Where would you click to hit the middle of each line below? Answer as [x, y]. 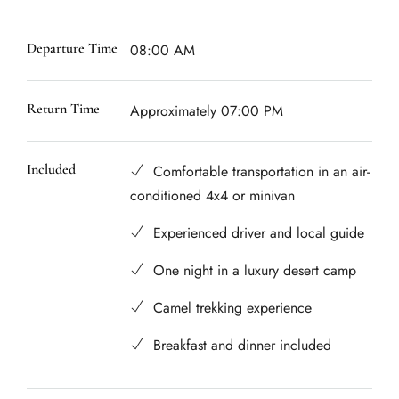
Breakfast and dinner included [243, 345]
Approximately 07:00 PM [207, 110]
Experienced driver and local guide [259, 232]
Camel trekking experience [233, 307]
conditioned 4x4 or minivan [213, 195]
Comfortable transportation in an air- [262, 171]
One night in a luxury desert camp [255, 270]
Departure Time [72, 48]
